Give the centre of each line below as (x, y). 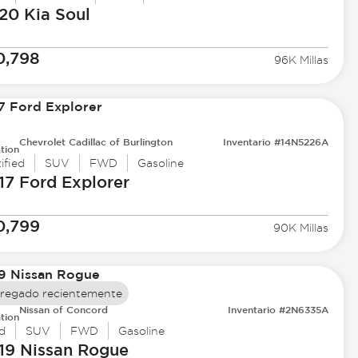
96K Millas (302, 60)
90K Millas (301, 228)
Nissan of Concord (63, 310)
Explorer (93, 182)
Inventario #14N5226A (276, 142)
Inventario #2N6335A (278, 310)
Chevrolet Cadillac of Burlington (95, 142)
